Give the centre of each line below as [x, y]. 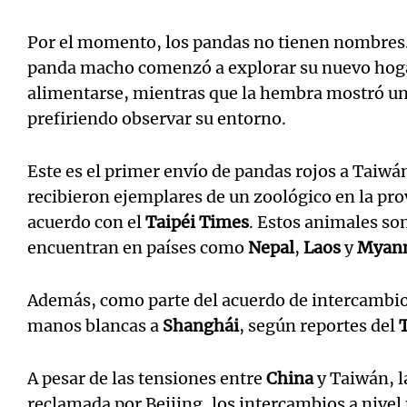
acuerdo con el [86, 222]
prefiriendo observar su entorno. [157, 119]
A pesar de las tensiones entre [147, 378]
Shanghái [201, 326]
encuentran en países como [138, 248]
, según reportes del [319, 326]
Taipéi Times [197, 222]
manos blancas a [95, 326]
